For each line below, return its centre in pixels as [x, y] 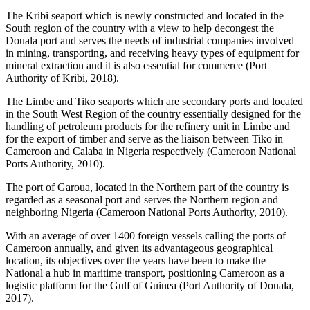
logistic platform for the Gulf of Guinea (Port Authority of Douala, [150, 286]
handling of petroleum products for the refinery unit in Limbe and [148, 127]
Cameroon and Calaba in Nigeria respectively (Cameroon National [151, 152]
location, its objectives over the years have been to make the [136, 261]
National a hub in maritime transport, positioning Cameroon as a [145, 273]
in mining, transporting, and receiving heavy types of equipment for [152, 53]
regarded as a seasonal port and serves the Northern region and [142, 200]
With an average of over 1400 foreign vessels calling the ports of [146, 236]
